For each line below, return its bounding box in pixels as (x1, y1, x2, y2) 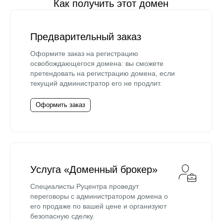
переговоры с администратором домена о (30, 192, 168, 200)
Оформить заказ (36, 101, 85, 109)
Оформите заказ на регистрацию (30, 49, 138, 57)
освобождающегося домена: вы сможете (30, 59, 164, 67)
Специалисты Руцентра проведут (30, 182, 139, 190)
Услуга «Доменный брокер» (30, 164, 158, 175)
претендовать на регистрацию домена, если (30, 69, 175, 77)
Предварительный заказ (30, 31, 141, 42)
